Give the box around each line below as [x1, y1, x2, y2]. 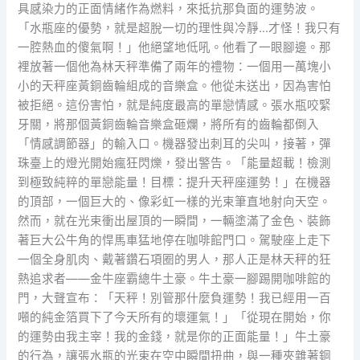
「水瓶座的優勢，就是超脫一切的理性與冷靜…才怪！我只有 [18, 21, 342, 36]
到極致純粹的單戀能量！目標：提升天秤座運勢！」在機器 [18, 175, 332, 190]
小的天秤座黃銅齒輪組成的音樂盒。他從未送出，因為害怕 [18, 79, 332, 94]
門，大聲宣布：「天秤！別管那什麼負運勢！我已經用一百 [18, 291, 332, 306]
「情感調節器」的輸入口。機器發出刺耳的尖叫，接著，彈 [18, 137, 332, 152]
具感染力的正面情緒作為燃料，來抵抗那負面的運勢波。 [18, 2, 320, 17]
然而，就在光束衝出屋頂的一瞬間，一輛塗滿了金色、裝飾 [18, 214, 332, 229]
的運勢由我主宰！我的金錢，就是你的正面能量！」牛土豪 [18, 329, 332, 345]
